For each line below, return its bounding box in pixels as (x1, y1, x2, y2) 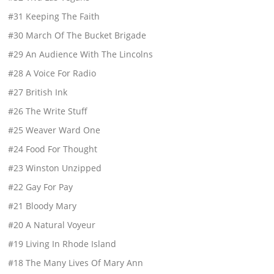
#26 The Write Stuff (8, 105, 88, 117)
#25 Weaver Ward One (8, 124, 101, 136)
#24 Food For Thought (8, 143, 98, 155)
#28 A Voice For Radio (8, 67, 97, 79)
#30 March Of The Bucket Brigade (8, 29, 147, 41)
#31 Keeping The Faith (8, 10, 100, 22)
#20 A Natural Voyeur (8, 218, 96, 231)
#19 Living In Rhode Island (8, 237, 117, 250)
